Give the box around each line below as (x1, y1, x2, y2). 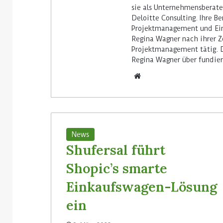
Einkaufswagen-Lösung (66, 178, 217, 195)
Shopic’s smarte (66, 159, 167, 177)
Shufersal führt (66, 141, 165, 158)
